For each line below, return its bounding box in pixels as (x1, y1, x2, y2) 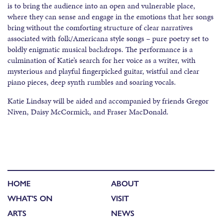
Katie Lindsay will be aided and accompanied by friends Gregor (7, 95, 209, 107)
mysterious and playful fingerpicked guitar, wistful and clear (7, 65, 199, 77)
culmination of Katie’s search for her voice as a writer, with (7, 55, 196, 66)
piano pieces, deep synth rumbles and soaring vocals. (7, 76, 176, 88)
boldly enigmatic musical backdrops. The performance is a (7, 44, 193, 55)
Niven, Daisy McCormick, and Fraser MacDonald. (7, 106, 168, 118)
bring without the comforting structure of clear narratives (7, 22, 193, 34)
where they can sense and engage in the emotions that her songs (7, 11, 214, 23)
